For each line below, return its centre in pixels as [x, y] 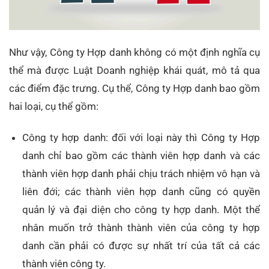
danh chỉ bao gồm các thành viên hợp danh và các [141, 156]
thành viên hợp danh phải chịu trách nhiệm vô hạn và [141, 174]
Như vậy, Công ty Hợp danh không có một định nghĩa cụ [134, 52]
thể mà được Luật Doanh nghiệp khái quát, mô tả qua [134, 70]
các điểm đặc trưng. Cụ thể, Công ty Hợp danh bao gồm [134, 88]
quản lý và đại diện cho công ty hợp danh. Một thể [141, 210]
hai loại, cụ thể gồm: [54, 106]
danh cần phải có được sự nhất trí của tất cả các [141, 246]
